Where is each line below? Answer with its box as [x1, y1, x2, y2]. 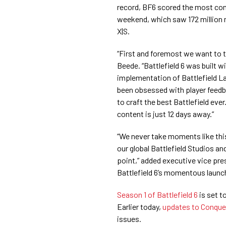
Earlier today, [117, 201, 162, 211]
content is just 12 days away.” [117, 108, 214, 119]
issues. [117, 213, 141, 223]
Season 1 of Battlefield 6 [117, 189, 198, 199]
